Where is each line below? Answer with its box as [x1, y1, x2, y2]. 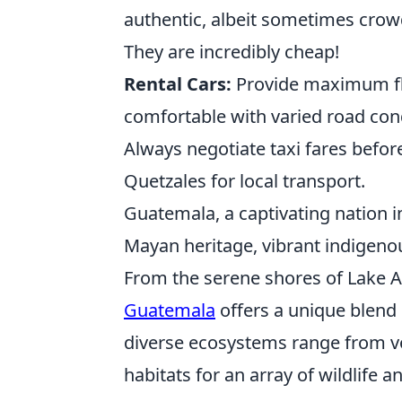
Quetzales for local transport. [124, 169, 365, 193]
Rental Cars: [124, 72, 232, 96]
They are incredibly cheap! [124, 39, 339, 64]
